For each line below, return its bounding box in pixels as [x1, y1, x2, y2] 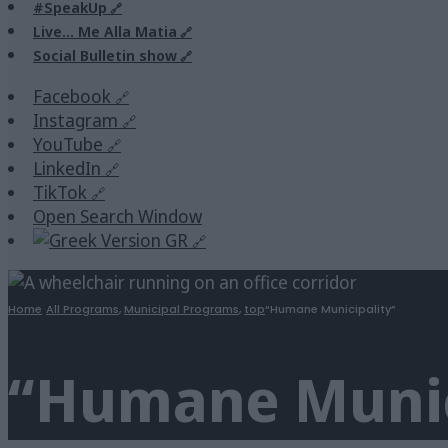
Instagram [33, 108, 118, 132]
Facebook [33, 84, 111, 108]
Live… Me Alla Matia [33, 21, 177, 41]
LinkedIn [33, 156, 101, 180]
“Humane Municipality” [265, 301, 396, 317]
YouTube [33, 132, 103, 156]
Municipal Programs [124, 301, 239, 317]
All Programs [46, 301, 119, 317]
